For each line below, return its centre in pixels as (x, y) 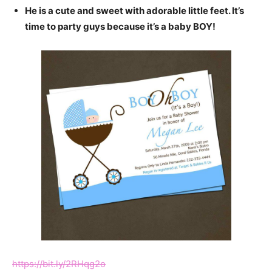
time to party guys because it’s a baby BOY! (120, 27)
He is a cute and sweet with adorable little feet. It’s (134, 11)
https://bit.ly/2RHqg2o (59, 264)
